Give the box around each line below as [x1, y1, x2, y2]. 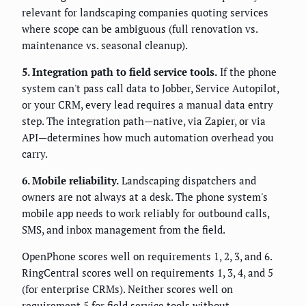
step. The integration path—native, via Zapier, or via [22, 114, 266, 128]
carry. [22, 147, 48, 161]
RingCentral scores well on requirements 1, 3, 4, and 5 [22, 266, 273, 280]
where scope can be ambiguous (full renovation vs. [22, 22, 258, 36]
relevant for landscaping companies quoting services [22, 5, 268, 20]
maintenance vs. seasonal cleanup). [22, 38, 188, 53]
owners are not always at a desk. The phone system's [22, 190, 268, 204]
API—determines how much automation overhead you [22, 130, 274, 145]
